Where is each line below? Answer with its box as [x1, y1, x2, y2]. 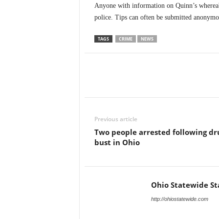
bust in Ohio [94, 137, 140, 148]
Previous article [94, 115, 137, 124]
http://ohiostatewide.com [151, 196, 208, 202]
